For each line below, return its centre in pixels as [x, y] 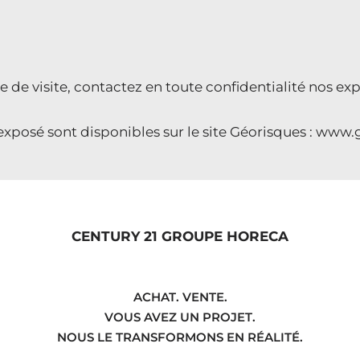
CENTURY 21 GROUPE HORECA [180, 236]
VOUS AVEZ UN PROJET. [180, 317]
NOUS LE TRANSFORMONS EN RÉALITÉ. [180, 337]
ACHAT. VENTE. [180, 297]
